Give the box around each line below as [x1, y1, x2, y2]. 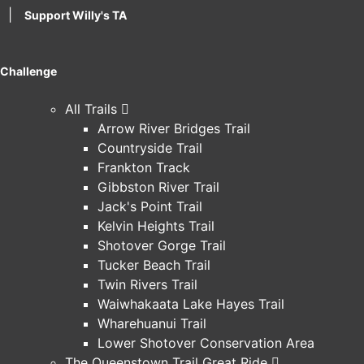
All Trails [65, 101, 117, 117]
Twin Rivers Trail [97, 276, 197, 292]
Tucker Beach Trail [97, 257, 210, 273]
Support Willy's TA [24, 8, 127, 22]
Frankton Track [97, 159, 190, 175]
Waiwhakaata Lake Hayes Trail [97, 296, 284, 312]
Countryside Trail [97, 140, 202, 156]
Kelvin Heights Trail [97, 218, 214, 234]
